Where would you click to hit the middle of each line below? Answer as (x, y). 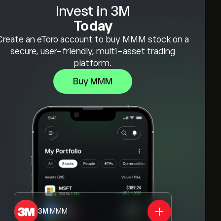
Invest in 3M (93, 11)
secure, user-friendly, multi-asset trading (93, 51)
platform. (93, 63)
